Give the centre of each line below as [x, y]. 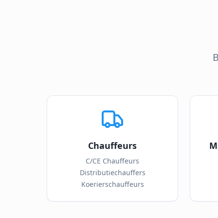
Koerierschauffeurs [112, 184]
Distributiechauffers [112, 173]
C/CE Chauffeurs [112, 161]
